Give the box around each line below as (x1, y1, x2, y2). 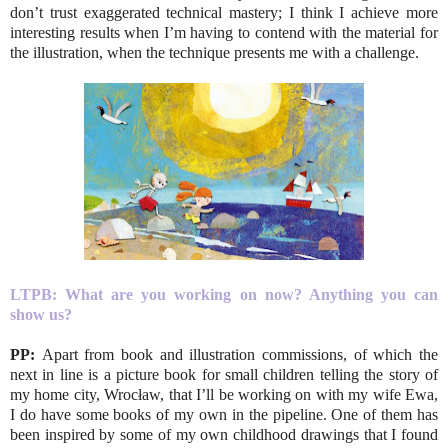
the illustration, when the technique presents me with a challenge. (10, 43, 423, 61)
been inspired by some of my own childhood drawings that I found (10, 425, 438, 443)
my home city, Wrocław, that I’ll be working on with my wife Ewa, (10, 385, 438, 403)
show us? (10, 305, 72, 323)
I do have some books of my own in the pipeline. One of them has (10, 405, 438, 423)
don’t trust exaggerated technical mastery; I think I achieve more (10, 3, 438, 21)
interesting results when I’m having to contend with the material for (10, 23, 438, 41)
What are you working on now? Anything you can (65, 285, 439, 303)
